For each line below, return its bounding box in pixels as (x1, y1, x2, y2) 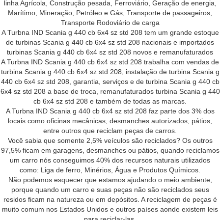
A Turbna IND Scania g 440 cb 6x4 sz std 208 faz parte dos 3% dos (5, 107, 215, 115)
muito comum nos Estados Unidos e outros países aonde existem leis (2, 205, 218, 213)
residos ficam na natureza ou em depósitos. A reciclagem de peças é (3, 195, 217, 203)
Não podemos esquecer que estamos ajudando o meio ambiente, (8, 175, 212, 184)
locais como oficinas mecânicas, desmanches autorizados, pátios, (8, 116, 212, 125)
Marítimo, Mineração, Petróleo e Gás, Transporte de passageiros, (8, 8, 212, 17)
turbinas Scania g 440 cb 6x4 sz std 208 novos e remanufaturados (7, 48, 213, 56)
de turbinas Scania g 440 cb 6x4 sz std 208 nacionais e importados (6, 38, 214, 46)
